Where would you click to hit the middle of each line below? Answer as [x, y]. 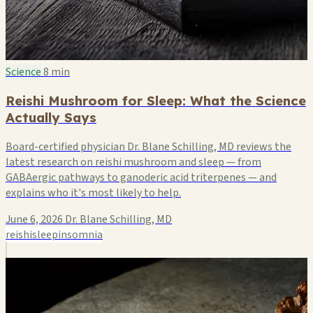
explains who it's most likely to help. [93, 193]
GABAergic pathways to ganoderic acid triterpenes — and [141, 177]
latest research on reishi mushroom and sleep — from [133, 162]
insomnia [80, 235]
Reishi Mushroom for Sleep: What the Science [156, 101]
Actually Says [51, 118]
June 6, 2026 [34, 219]
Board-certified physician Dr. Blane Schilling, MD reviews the [148, 147]
